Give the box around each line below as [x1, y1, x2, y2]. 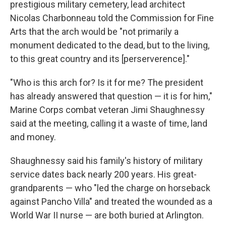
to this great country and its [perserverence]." [10, 53, 190, 64]
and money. [10, 132, 56, 142]
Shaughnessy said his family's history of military [10, 155, 203, 166]
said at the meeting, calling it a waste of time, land [10, 118, 207, 129]
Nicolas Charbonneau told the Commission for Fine [10, 13, 214, 23]
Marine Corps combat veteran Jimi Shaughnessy [10, 104, 205, 115]
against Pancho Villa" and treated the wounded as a [10, 196, 212, 207]
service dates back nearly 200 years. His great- [10, 169, 197, 180]
